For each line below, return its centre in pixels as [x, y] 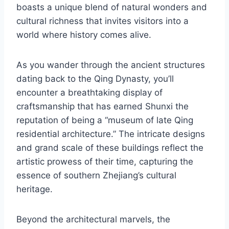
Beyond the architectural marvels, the [93, 220]
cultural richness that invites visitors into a [102, 21]
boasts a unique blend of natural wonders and [112, 7]
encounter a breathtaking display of [89, 93]
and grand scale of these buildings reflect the [110, 148]
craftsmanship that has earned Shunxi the [102, 107]
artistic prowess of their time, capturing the [105, 162]
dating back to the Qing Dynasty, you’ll [95, 79]
